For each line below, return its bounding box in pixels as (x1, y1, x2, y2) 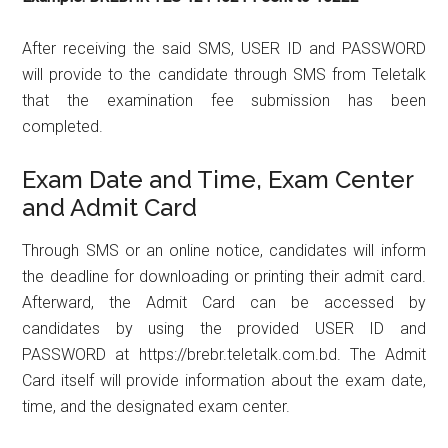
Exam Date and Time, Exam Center (22, 164, 414, 194)
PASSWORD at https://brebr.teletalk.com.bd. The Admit (22, 344, 426, 364)
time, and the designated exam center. (22, 396, 291, 416)
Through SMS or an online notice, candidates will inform (22, 240, 426, 260)
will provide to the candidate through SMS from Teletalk (22, 64, 426, 84)
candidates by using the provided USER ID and (22, 318, 426, 338)
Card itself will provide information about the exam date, (22, 370, 426, 390)
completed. (22, 116, 104, 136)
